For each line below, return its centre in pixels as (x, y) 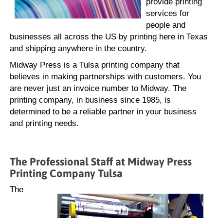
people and (166, 25)
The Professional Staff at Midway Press (101, 162)
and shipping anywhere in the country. (78, 48)
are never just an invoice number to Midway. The (98, 88)
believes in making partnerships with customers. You (105, 77)
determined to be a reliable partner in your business (103, 112)
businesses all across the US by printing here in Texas (109, 37)
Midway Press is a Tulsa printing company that (95, 65)
